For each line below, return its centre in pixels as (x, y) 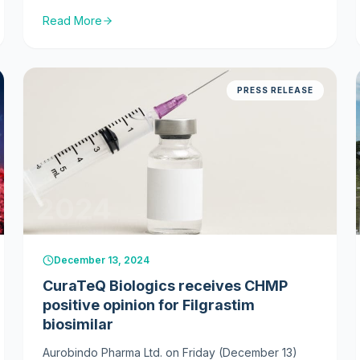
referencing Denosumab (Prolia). (130, 27)
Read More (73, 20)
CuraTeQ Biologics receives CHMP (166, 286)
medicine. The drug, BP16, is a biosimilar (149, 9)
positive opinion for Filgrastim (149, 305)
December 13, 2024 (102, 260)
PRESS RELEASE (275, 90)
